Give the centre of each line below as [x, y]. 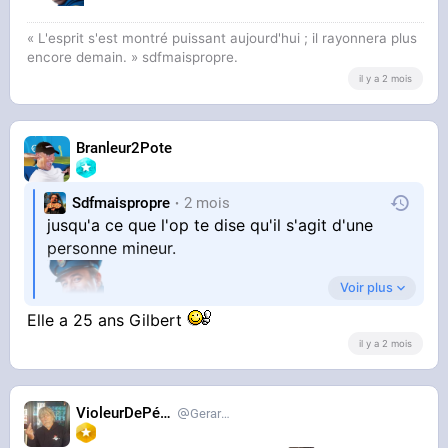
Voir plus [366, 288]
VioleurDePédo [166, 412]
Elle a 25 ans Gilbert [107, 320]
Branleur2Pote [124, 147]
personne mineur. [112, 248]
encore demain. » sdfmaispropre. [133, 57]
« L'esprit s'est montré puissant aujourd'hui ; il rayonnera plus [222, 38]
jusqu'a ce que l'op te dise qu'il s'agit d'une [210, 225]
